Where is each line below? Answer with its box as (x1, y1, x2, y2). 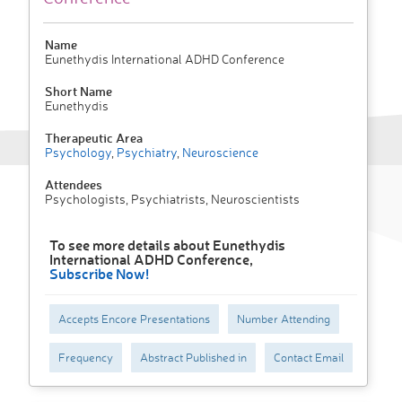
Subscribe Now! (49, 264, 149, 284)
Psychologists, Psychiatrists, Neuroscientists (45, 191, 300, 207)
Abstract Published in (140, 350, 247, 365)
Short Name (45, 83, 112, 100)
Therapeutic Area (45, 129, 143, 147)
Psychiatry (114, 144, 177, 161)
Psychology (45, 144, 111, 161)
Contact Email (274, 350, 344, 365)
